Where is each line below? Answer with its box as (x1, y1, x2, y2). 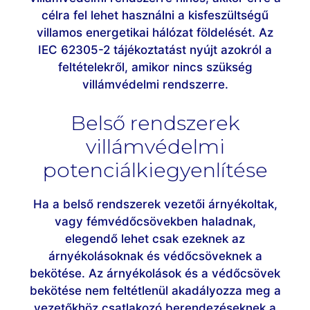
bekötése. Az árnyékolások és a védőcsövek (30, 266, 280, 280)
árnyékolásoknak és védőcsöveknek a (48, 248, 262, 263)
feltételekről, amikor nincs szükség (57, 60, 253, 75)
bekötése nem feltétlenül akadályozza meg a (29, 283, 281, 298)
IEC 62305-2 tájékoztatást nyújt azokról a (38, 43, 272, 57)
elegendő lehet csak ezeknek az (65, 231, 245, 246)
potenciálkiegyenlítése (42, 157, 268, 182)
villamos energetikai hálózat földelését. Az (37, 26, 273, 40)
